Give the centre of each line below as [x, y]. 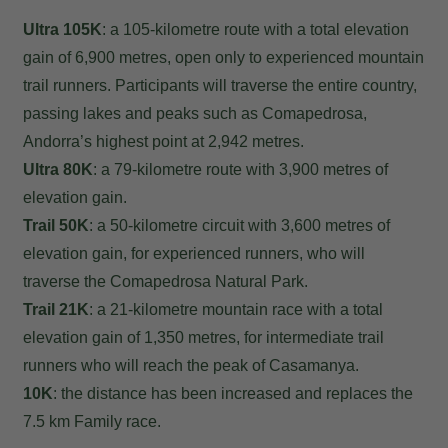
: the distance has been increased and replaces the [233, 393]
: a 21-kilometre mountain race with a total [236, 309]
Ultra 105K [62, 29]
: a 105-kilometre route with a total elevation [255, 29]
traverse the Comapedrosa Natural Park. [165, 281]
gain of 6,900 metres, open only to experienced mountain [223, 57]
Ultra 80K [58, 169]
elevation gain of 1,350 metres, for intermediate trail [203, 337]
